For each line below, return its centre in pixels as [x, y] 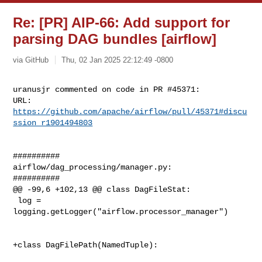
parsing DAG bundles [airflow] [115, 39]
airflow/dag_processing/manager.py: [93, 167]
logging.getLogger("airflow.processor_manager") [121, 211]
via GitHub [31, 60]
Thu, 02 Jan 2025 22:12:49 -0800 [118, 60]
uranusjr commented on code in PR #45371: [107, 89]
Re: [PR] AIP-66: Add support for [122, 23]
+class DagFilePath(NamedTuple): [86, 245]
